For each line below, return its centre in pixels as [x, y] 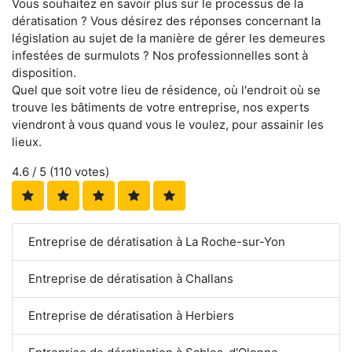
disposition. [44, 72]
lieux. [27, 141]
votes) [90, 171]
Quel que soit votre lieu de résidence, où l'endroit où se [166, 90]
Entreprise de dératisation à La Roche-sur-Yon [157, 241]
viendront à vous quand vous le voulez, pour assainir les [168, 124]
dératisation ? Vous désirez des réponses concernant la [166, 20]
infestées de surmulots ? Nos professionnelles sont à [160, 55]
